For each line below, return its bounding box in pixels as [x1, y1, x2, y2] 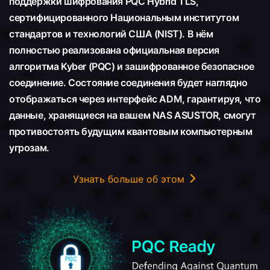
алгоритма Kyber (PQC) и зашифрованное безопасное [9, 60, 254, 73]
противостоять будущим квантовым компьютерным [9, 125, 253, 138]
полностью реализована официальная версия [9, 44, 220, 57]
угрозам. [9, 142, 49, 154]
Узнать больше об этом [73, 173, 187, 186]
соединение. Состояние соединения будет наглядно [9, 77, 248, 89]
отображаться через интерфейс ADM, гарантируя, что [9, 93, 261, 105]
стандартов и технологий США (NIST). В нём [9, 28, 213, 40]
